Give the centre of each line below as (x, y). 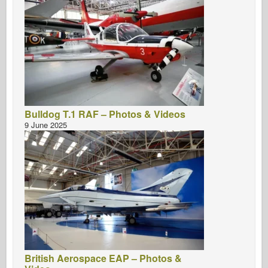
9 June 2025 (46, 124)
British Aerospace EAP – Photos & (103, 258)
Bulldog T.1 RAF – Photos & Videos (105, 114)
